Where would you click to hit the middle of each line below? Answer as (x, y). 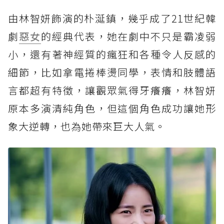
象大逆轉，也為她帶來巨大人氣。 (87, 126)
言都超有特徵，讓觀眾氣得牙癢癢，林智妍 (112, 90)
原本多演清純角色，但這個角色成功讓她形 (112, 108)
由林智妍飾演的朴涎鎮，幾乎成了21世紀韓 (112, 18)
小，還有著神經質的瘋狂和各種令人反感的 (112, 54)
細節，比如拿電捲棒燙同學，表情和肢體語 (112, 72)
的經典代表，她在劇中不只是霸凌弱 (128, 36)
